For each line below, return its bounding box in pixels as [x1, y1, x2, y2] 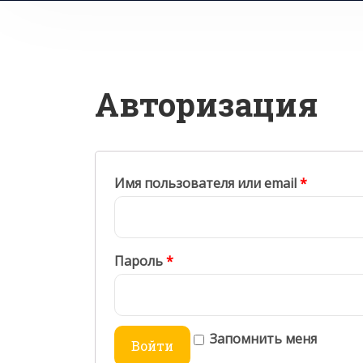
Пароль [114, 252, 166, 270]
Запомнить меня [210, 330, 317, 348]
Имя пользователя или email [114, 174, 300, 192]
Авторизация [95, 83, 318, 126]
